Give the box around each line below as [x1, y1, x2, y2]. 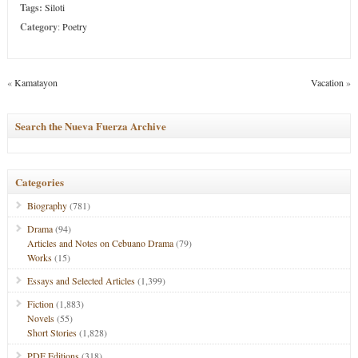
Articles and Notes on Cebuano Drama [26, 237, 173, 249]
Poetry [62, 20, 87, 33]
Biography [26, 199, 67, 212]
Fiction [26, 297, 54, 310]
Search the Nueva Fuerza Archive [14, 118, 166, 133]
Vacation [311, 76, 344, 89]
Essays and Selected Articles [26, 274, 135, 287]
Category [19, 20, 58, 34]
